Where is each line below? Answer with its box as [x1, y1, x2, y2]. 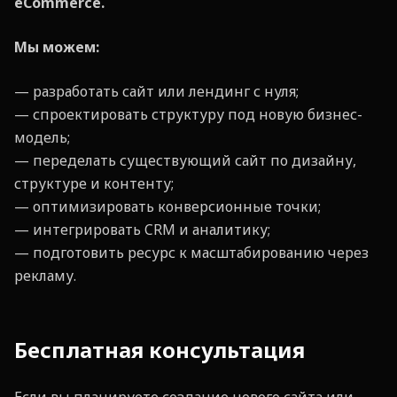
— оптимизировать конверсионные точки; [14, 196, 321, 216]
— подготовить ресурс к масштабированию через [14, 242, 369, 262]
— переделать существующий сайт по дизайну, [14, 150, 356, 170]
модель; [14, 127, 70, 147]
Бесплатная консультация [14, 334, 305, 364]
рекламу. [14, 265, 76, 285]
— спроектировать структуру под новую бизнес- [14, 104, 362, 124]
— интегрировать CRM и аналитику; [14, 219, 270, 239]
